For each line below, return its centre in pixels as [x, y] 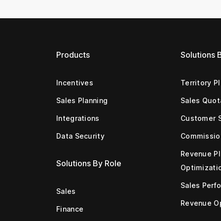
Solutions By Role [89, 163]
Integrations [78, 118]
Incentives [75, 82]
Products [73, 55]
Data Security [80, 136]
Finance [70, 209]
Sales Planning [82, 100]
